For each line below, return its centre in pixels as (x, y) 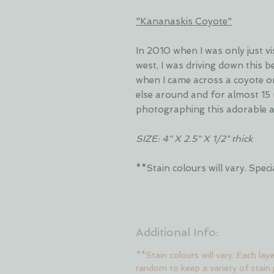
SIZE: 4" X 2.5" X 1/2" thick (194, 139)
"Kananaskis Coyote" (184, 21)
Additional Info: (177, 232)
